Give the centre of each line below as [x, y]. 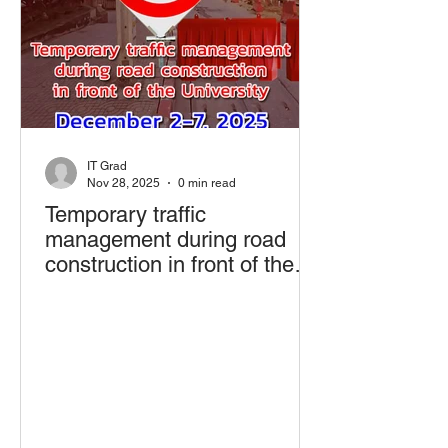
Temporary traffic [125, 214]
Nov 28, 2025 [123, 182]
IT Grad [107, 166]
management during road [165, 239]
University [92, 289]
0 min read [207, 182]
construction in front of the [169, 264]
